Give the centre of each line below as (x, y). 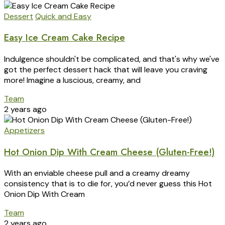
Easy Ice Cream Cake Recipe (65, 38)
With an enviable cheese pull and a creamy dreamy (97, 173)
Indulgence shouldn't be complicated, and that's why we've (112, 59)
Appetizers (24, 130)
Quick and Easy (63, 16)
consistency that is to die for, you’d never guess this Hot (108, 184)
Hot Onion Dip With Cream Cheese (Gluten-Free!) (109, 152)
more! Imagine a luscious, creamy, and (72, 80)
